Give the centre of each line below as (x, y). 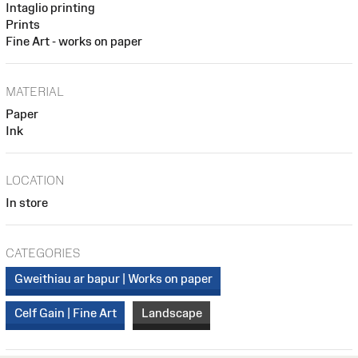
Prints (23, 25)
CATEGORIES (43, 253)
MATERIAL (35, 91)
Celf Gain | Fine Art (65, 312)
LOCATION (35, 181)
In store (27, 203)
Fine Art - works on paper (74, 42)
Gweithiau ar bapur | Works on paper (113, 278)
